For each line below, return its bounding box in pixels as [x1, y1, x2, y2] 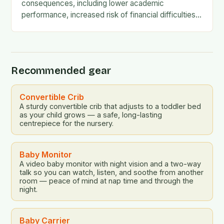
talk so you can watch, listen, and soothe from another [19, 168, 204, 177]
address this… [21, 33, 70, 43]
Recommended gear [11, 64, 111, 77]
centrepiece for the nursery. [19, 119, 114, 128]
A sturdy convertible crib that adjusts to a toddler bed [19, 102, 201, 111]
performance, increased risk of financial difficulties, [21, 10, 198, 20]
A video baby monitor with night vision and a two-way [19, 159, 201, 168]
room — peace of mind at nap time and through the [19, 176, 194, 185]
